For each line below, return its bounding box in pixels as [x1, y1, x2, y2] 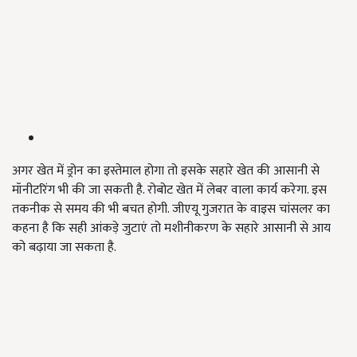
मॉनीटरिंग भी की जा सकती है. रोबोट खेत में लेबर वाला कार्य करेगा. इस [12, 179, 327, 202]
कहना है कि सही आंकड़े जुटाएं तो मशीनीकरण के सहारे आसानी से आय [12, 218, 331, 240]
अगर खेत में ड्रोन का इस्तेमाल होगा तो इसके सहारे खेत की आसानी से [12, 160, 320, 182]
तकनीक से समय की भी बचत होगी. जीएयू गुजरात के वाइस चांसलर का [12, 198, 330, 221]
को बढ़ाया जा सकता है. [12, 237, 120, 259]
